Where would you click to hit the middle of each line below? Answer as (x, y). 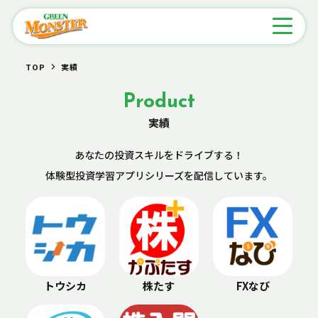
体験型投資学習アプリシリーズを (120, 175)
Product (159, 102)
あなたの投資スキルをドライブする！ (159, 154)
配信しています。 (233, 175)
